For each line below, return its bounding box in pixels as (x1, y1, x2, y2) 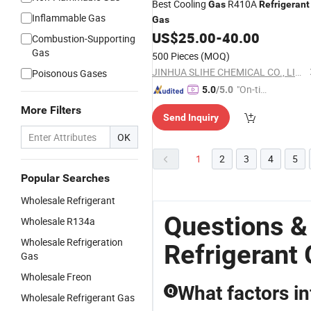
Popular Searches (21, 171, 110, 185)
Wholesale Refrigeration (21, 235, 123, 249)
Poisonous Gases (32, 67, 107, 80)
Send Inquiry (163, 112, 219, 123)
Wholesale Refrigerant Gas (21, 291, 135, 304)
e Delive (237, 98, 269, 111)
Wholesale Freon (21, 270, 92, 283)
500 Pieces (152, 49, 199, 62)
